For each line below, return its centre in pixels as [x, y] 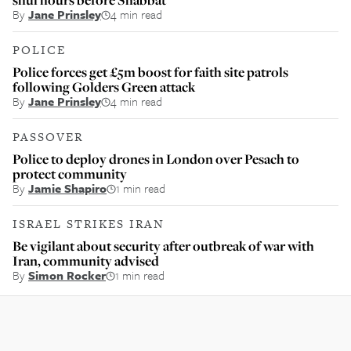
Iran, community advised [86, 261]
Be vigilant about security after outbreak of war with [163, 246]
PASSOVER [48, 137]
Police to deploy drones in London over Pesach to [156, 159]
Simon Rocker [67, 275]
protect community [70, 174]
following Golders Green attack [104, 87]
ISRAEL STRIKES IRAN [89, 224]
